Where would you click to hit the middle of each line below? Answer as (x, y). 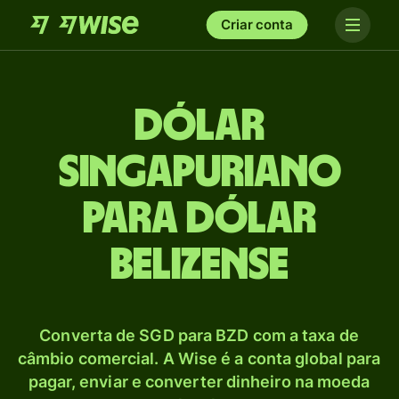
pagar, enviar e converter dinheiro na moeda (199, 382)
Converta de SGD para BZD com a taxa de (199, 335)
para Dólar (199, 219)
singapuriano (199, 173)
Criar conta (257, 24)
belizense (199, 265)
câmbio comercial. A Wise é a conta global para (199, 358)
